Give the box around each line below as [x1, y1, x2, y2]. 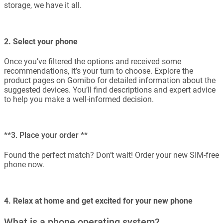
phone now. [4, 160, 44, 170]
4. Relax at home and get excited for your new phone [4, 196, 193, 206]
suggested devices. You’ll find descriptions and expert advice [4, 85, 216, 95]
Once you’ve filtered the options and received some [4, 56, 181, 66]
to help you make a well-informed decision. [4, 94, 154, 104]
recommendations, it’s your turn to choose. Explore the [4, 66, 193, 76]
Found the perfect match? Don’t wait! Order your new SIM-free [4, 150, 219, 160]
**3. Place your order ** [4, 130, 88, 140]
